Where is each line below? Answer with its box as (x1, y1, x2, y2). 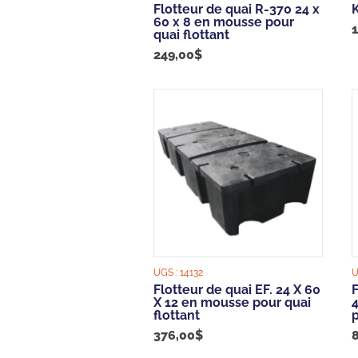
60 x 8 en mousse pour (153, 14, 294, 30)
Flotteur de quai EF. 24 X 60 (153, 282, 320, 298)
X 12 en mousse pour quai (153, 295, 311, 311)
